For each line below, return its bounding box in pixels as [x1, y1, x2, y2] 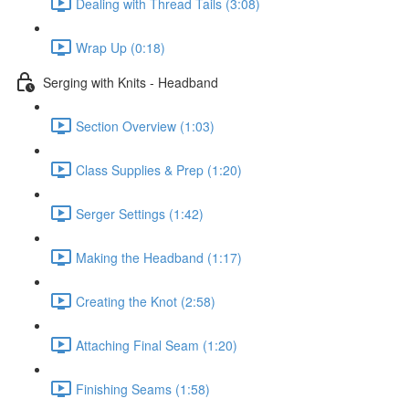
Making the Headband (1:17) [76, 247, 242, 267]
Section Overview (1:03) [76, 116, 215, 135]
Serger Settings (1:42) [76, 204, 204, 223]
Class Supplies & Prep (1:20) [76, 160, 242, 179]
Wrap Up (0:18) [76, 37, 165, 57]
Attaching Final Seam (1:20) [76, 335, 237, 354]
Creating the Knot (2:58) [76, 291, 215, 310]
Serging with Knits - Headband [43, 72, 218, 91]
